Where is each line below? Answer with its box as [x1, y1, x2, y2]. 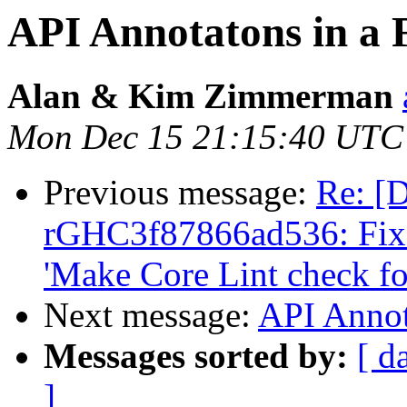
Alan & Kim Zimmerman [7, 76, 393, 116]
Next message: [44, 295, 258, 335]
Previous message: [44, 173, 316, 213]
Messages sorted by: [44, 336, 348, 376]
